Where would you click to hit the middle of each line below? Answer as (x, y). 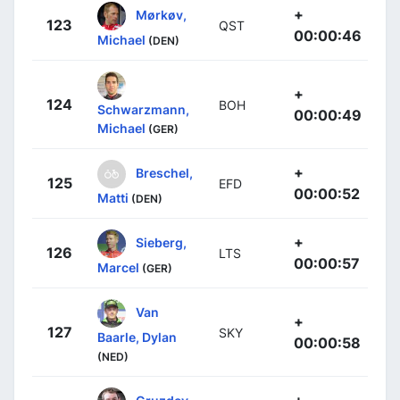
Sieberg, (161, 242)
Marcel (118, 267)
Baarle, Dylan (137, 337)
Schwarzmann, (143, 109)
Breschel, (164, 172)
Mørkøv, (161, 14)
